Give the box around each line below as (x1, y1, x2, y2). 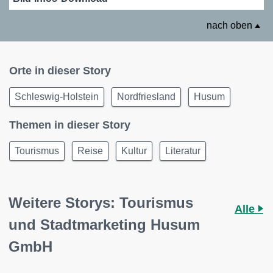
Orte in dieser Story (9, 65, 111, 77)
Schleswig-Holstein (15, 91, 99, 102)
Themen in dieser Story (9, 119, 130, 132)
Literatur (165, 146, 200, 157)
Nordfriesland (117, 91, 175, 102)
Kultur (121, 146, 147, 157)
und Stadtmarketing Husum (9, 216, 200, 233)
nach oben (207, 20, 255, 31)
